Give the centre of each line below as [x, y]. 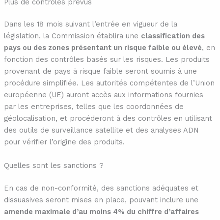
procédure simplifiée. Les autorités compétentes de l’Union [109, 83]
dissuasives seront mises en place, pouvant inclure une [101, 200]
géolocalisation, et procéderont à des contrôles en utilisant [108, 119]
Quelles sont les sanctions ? [54, 165]
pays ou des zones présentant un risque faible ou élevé [103, 48]
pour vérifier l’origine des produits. [64, 142]
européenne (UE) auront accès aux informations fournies [103, 95]
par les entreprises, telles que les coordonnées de [94, 107]
